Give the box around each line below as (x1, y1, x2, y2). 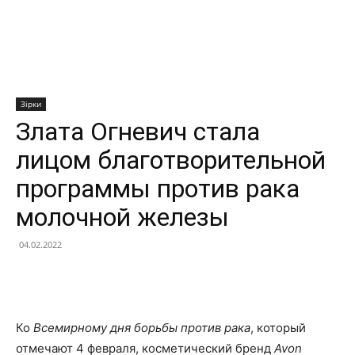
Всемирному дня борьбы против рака (33, 319, 250, 335)
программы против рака (16, 173, 300, 204)
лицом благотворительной (16, 144, 326, 175)
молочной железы (16, 201, 229, 232)
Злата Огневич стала (16, 116, 260, 147)
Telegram (223, 273, 260, 286)
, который (250, 319, 306, 335)
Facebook (53, 273, 93, 286)
